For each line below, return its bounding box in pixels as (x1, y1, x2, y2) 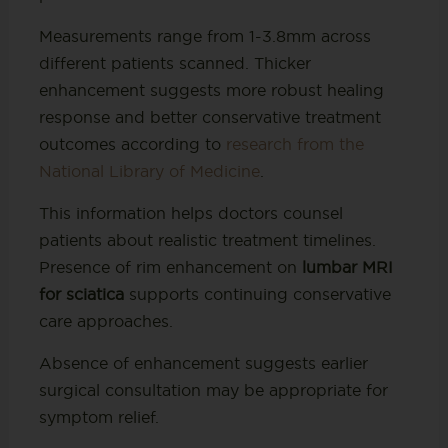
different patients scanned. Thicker (38, 53, 311, 72)
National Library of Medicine (38, 161, 260, 180)
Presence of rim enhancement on (38, 257, 302, 276)
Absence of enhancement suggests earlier (38, 353, 368, 372)
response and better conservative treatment (38, 107, 381, 126)
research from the (225, 134, 364, 153)
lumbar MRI (301, 257, 393, 276)
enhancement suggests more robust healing (38, 80, 384, 99)
